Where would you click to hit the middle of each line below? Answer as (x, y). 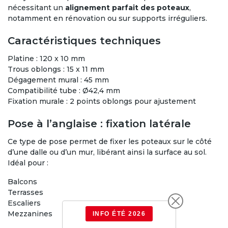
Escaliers (24, 203)
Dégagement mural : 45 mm (58, 80)
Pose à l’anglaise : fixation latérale (99, 124)
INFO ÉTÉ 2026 (119, 214)
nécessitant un (36, 8)
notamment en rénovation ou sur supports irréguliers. (107, 19)
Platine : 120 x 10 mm (46, 59)
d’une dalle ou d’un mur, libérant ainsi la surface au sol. (107, 152)
